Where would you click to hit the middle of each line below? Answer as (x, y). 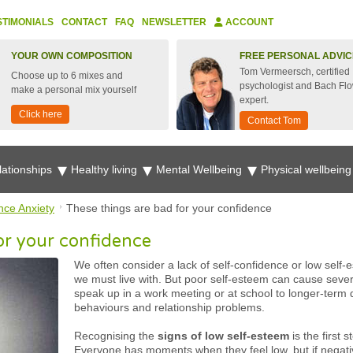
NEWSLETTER (174, 22)
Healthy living (106, 169)
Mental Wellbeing (201, 169)
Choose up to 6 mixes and (67, 76)
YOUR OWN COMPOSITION (72, 56)
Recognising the (116, 336)
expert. (254, 100)
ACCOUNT (248, 22)
